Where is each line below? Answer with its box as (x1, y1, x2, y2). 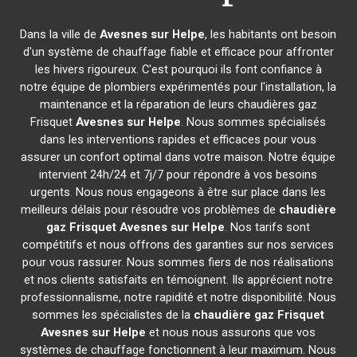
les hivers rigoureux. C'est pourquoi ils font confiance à (34, 62, 322, 76)
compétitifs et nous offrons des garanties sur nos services (22, 237, 335, 252)
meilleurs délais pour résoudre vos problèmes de (20, 202, 279, 217)
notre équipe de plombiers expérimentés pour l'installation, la (20, 80, 337, 94)
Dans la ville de (20, 27, 100, 41)
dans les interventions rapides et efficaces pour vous (40, 132, 317, 147)
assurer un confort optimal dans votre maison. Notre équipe (21, 150, 336, 164)
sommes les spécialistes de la (32, 308, 194, 322)
